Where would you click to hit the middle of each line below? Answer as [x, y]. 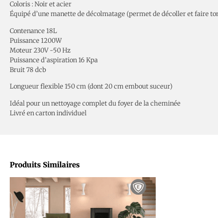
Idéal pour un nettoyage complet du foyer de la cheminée [95, 103]
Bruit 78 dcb [28, 70]
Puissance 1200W [36, 40]
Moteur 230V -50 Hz [40, 50]
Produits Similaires [45, 164]
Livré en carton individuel [48, 113]
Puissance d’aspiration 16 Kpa [54, 60]
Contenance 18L [33, 31]
